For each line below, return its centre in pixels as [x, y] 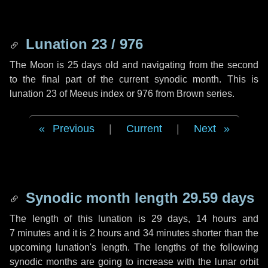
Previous [73, 129]
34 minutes [166, 233]
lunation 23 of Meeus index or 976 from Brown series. [122, 94]
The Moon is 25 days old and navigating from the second [134, 65]
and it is [70, 233]
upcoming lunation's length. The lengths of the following [134, 247]
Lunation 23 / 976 [82, 44]
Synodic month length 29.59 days [138, 198]
